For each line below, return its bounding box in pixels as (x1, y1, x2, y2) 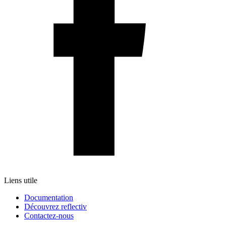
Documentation (24, 193, 73, 202)
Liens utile (4, 176, 37, 185)
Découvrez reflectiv (24, 202, 87, 211)
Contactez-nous (24, 211, 74, 220)
